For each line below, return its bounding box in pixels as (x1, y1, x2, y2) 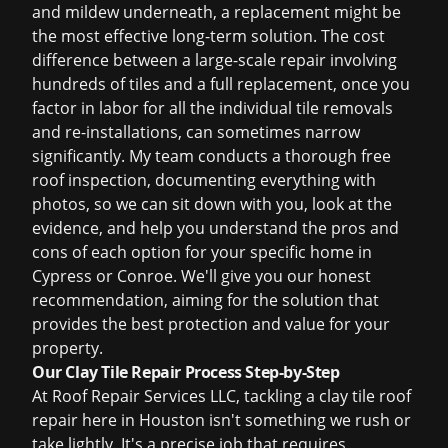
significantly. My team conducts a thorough (32, 145, 361, 167)
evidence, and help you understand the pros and (32, 217, 399, 239)
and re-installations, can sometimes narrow (32, 121, 360, 143)
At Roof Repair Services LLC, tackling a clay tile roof (32, 385, 411, 407)
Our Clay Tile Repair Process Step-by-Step (32, 361, 340, 383)
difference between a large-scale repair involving (32, 49, 397, 71)
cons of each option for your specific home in (32, 241, 372, 263)
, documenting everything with (147, 169, 376, 191)
